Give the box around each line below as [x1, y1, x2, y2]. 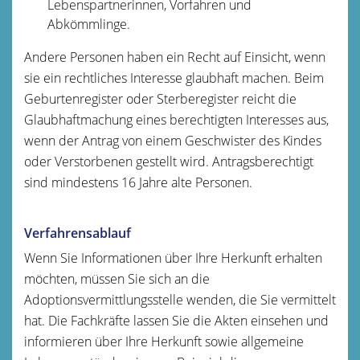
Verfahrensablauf [24, 223, 131, 242]
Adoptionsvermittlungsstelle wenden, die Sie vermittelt [24, 290, 336, 309]
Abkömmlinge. [47, 14, 130, 33]
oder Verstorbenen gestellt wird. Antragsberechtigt [24, 152, 313, 170]
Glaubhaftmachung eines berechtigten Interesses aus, [24, 110, 329, 129]
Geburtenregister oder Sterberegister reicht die [24, 89, 297, 108]
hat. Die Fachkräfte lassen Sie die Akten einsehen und [24, 311, 329, 329]
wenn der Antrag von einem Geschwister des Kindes [24, 131, 321, 149]
